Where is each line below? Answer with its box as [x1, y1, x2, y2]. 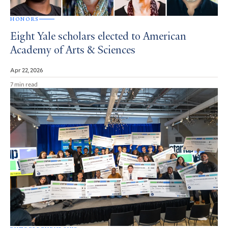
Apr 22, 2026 [10, 65, 43, 74]
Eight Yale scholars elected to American [10, 31, 186, 43]
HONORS [10, 15, 39, 22]
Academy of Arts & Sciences [10, 45, 135, 56]
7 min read [10, 79, 38, 88]
